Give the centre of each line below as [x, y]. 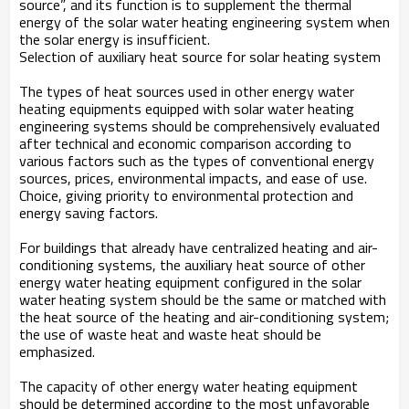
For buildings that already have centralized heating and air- [199, 247]
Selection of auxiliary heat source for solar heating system [200, 57]
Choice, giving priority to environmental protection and [186, 195]
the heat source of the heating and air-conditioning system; [204, 317]
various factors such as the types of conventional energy [197, 161]
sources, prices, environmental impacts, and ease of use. [193, 178]
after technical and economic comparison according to [185, 143]
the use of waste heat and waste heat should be [170, 334]
